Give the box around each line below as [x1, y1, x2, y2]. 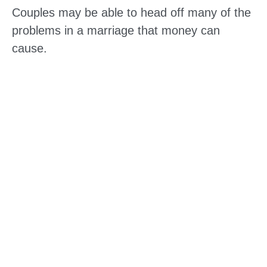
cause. [12, 41, 47, 55]
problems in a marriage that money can [12, 23, 220, 37]
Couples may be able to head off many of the [12, 5, 251, 19]
